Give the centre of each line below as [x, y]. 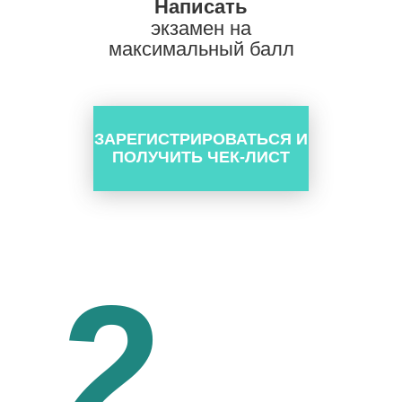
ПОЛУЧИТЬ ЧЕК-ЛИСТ [201, 157]
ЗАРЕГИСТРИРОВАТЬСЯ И [201, 139]
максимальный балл [201, 49]
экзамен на [201, 28]
